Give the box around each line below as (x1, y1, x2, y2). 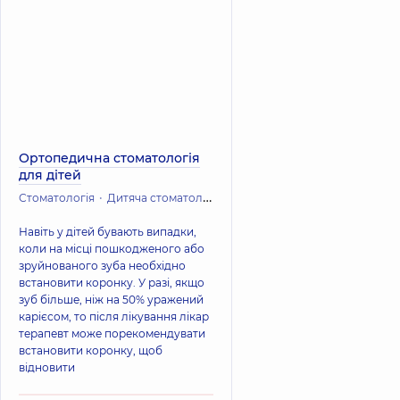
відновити (19, 361, 75, 374)
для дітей (19, 167, 81, 183)
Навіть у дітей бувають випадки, (19, 225, 196, 238)
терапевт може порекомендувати (19, 327, 205, 340)
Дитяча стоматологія (107, 191, 203, 204)
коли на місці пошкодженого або (19, 242, 204, 255)
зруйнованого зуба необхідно (19, 259, 186, 272)
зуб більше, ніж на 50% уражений (19, 293, 204, 306)
